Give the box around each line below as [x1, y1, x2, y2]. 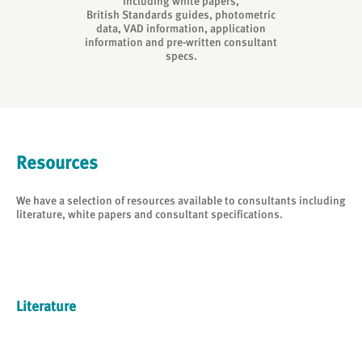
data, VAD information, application [96, 22, 266, 35]
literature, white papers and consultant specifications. [16, 208, 283, 221]
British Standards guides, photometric [86, 8, 276, 21]
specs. [165, 49, 197, 62]
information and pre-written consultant [85, 36, 277, 48]
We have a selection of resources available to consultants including [16, 194, 346, 207]
